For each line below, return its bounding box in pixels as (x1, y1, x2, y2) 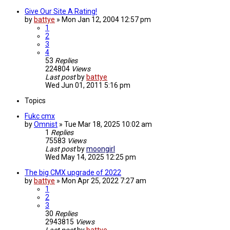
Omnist (34, 120, 57, 129)
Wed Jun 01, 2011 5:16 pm (45, 81, 130, 90)
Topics (25, 97, 46, 105)
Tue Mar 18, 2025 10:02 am (64, 120, 152, 129)
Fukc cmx (25, 112, 55, 121)
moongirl (86, 145, 115, 154)
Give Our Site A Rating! (25, 7, 97, 16)
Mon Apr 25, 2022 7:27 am (62, 177, 146, 185)
